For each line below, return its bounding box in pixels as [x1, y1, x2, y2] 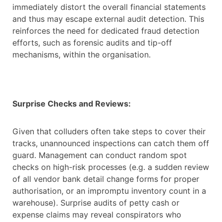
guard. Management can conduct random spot [12, 150, 187, 161]
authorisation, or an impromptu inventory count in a [12, 186, 206, 196]
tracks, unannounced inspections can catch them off [12, 138, 209, 149]
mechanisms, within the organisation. [12, 50, 151, 60]
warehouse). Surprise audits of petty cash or [12, 198, 179, 208]
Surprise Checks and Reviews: [12, 99, 131, 109]
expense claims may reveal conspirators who [12, 210, 181, 220]
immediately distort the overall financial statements [12, 2, 206, 12]
